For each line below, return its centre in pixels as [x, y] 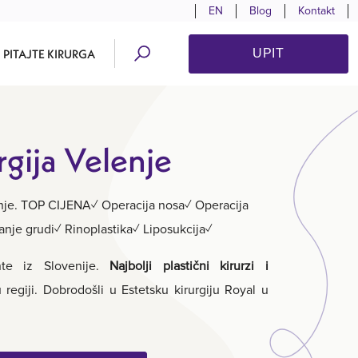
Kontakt [316, 10]
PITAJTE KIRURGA [49, 54]
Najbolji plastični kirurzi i [189, 266]
